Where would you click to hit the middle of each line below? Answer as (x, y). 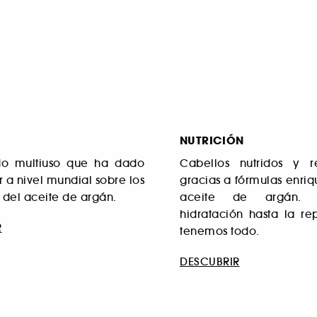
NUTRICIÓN (212, 140)
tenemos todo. (220, 231)
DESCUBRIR (210, 262)
